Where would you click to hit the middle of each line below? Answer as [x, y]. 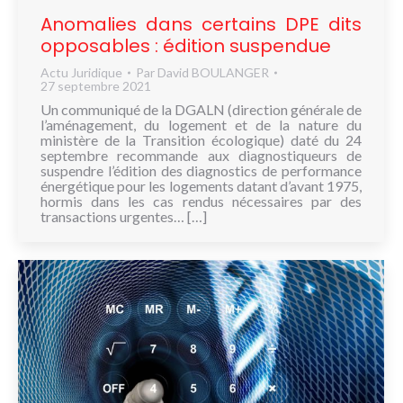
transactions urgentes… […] [124, 217]
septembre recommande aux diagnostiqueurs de [201, 156]
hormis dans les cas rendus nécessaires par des [201, 201]
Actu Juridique [81, 73]
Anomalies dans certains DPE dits [201, 25]
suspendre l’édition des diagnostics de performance [201, 171]
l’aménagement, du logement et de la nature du [201, 125]
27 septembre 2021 [96, 86]
